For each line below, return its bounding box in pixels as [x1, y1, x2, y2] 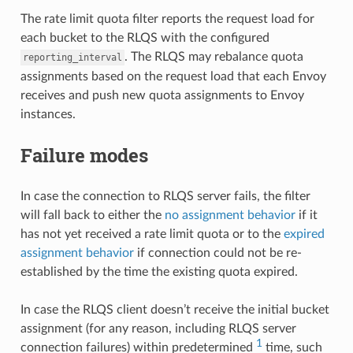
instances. [20, 107, 76, 121]
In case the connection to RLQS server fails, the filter [20, 189, 310, 203]
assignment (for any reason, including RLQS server [20, 321, 296, 335]
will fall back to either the [20, 208, 165, 221]
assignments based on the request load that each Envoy [20, 69, 326, 83]
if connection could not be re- [133, 246, 302, 259]
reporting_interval [22, 51, 122, 63]
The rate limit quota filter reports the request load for [20, 12, 314, 25]
